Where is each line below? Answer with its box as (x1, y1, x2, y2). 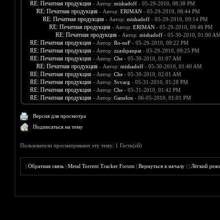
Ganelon (113, 95, 133, 101)
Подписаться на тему (33, 124, 83, 130)
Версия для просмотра (33, 113, 86, 119)
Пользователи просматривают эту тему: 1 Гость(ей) (20, 142, 142, 149)
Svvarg (113, 79, 130, 85)
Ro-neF (113, 40, 131, 46)
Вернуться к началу (138, 163, 185, 169)
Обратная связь (28, 163, 64, 169)
